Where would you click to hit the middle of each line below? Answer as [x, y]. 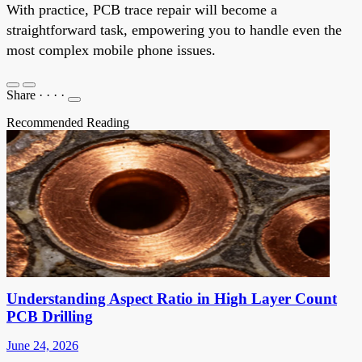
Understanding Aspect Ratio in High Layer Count [172, 298]
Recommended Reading [68, 122]
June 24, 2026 [42, 345]
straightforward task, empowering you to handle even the [174, 29]
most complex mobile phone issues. [111, 50]
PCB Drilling [50, 316]
